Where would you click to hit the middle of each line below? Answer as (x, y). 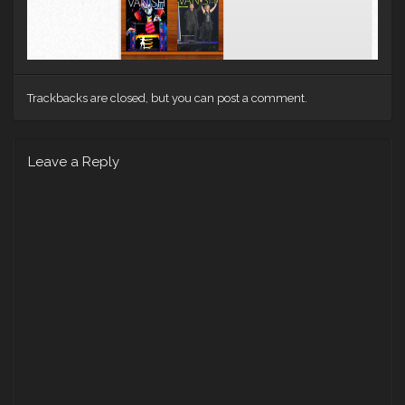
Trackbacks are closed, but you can (122, 98)
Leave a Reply (74, 161)
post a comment (261, 98)
